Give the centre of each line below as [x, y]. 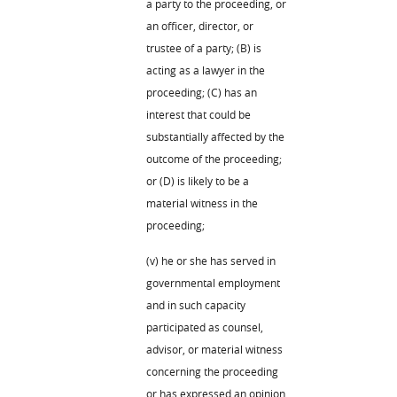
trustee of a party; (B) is [204, 47]
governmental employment [213, 282]
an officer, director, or [200, 25]
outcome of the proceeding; [214, 158]
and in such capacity [196, 304]
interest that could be [198, 114]
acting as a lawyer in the [206, 70]
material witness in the [202, 202]
